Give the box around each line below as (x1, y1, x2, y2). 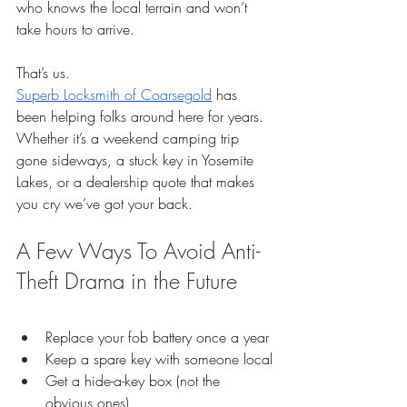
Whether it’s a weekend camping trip (16, 127, 243, 148)
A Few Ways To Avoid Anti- (16, 235, 261, 265)
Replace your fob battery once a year (45, 326, 269, 347)
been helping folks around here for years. (16, 105, 268, 126)
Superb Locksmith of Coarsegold (16, 84, 212, 104)
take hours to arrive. (16, 18, 134, 39)
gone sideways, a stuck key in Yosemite (16, 149, 258, 170)
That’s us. (16, 62, 70, 83)
